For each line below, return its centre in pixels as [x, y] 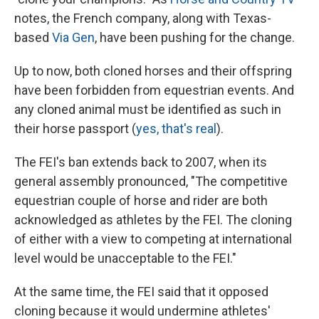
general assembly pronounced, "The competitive [151, 182]
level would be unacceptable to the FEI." [125, 258]
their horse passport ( [75, 129]
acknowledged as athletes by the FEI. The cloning [153, 220]
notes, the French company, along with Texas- [143, 19]
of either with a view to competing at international [153, 239]
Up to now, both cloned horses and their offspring [153, 71]
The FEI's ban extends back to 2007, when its [141, 162]
